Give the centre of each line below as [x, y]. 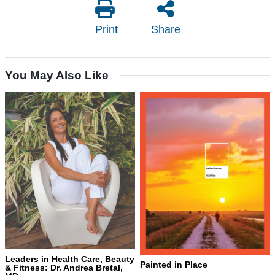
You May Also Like [57, 76]
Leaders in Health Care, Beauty [70, 259]
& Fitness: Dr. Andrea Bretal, [64, 267]
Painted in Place [174, 265]
